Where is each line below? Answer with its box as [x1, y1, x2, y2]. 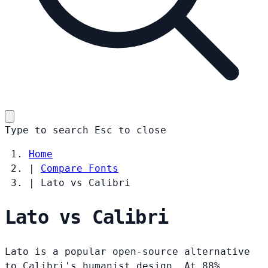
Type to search [5, 124, 89, 136]
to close [118, 124, 166, 136]
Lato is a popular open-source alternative [5, 245, 250, 257]
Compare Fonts [41, 162, 118, 174]
